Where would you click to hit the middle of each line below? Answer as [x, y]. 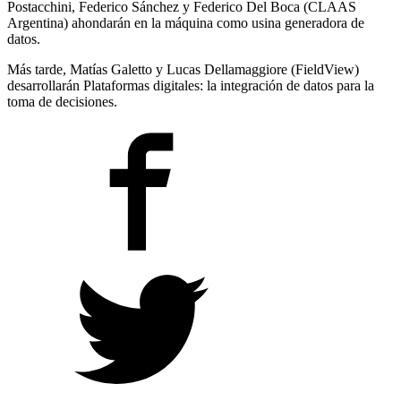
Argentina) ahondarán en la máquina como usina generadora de [186, 23]
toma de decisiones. [62, 102]
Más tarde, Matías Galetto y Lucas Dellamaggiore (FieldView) [183, 70]
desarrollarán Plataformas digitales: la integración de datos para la [191, 86]
